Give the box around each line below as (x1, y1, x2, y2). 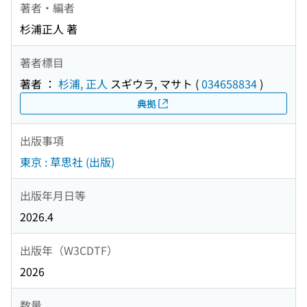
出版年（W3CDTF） (20, 241, 118, 258)
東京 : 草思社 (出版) (20, 153, 114, 171)
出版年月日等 (20, 186, 86, 204)
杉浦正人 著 (20, 21, 77, 38)
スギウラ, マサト (108, 75, 193, 93)
